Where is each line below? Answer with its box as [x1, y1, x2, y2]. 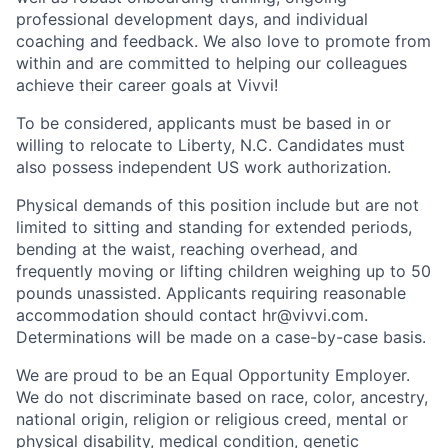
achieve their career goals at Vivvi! [16, 75, 278, 95]
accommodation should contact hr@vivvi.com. [16, 305, 368, 325]
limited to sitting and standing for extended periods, [16, 217, 412, 237]
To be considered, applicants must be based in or [16, 113, 391, 133]
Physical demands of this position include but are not [16, 195, 419, 215]
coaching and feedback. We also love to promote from [16, 31, 431, 51]
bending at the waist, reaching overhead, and [16, 239, 358, 259]
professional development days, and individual [16, 9, 368, 29]
